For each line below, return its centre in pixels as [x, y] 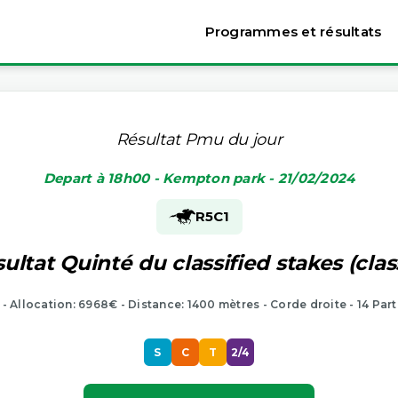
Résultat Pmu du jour [199, 139]
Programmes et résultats [293, 32]
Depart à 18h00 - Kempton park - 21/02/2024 [199, 178]
